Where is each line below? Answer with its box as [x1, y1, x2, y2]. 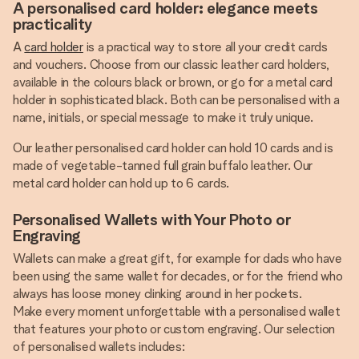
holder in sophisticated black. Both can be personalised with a [13, 92, 341, 107]
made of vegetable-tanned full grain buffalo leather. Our [13, 158, 313, 173]
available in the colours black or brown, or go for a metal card [13, 75, 333, 90]
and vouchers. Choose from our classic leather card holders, [13, 57, 330, 72]
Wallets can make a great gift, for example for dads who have [13, 251, 342, 266]
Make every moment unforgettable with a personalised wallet [13, 304, 341, 319]
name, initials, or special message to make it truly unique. [13, 110, 314, 125]
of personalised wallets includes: [13, 339, 185, 354]
